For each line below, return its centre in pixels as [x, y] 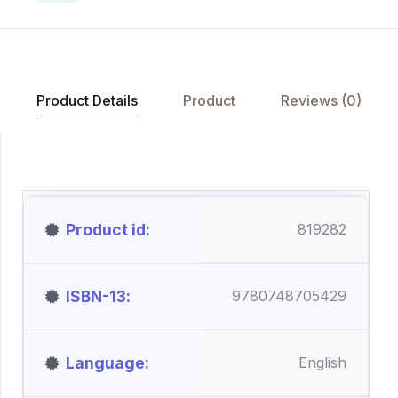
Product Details [87, 100]
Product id [106, 230]
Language [105, 363]
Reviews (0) [321, 100]
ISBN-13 [96, 296]
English [322, 362]
